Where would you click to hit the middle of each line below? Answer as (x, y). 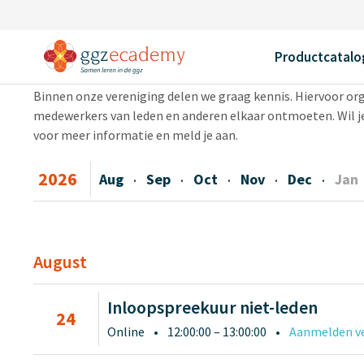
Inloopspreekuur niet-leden (212, 307)
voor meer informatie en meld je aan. (135, 135)
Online (126, 331)
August (60, 262)
